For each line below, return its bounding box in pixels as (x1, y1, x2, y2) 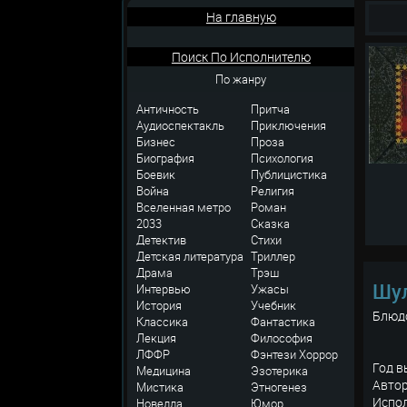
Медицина (136, 362, 192, 379)
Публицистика (251, 166, 328, 183)
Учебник (251, 297, 297, 313)
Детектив (136, 232, 187, 248)
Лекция (136, 330, 177, 346)
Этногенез (251, 379, 308, 395)
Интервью (136, 281, 192, 297)
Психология (251, 150, 314, 166)
